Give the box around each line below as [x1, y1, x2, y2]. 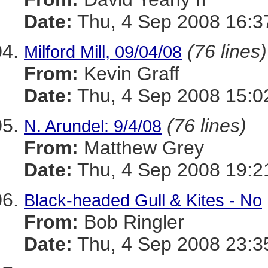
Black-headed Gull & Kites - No [24, 190, 262, 210]
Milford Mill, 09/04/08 [24, 42, 182, 62]
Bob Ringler [78, 211, 184, 233]
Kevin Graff [78, 63, 179, 84]
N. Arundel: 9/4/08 [24, 116, 162, 136]
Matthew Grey [78, 137, 204, 159]
